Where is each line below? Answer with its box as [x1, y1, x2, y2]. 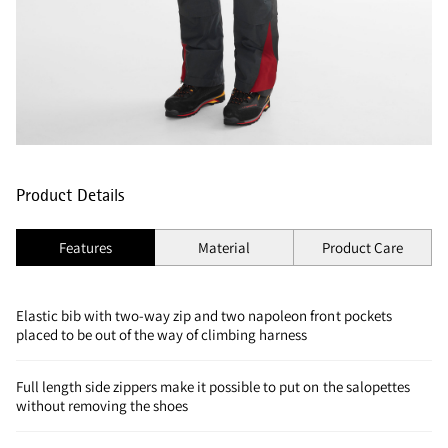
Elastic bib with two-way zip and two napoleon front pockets [16, 305, 392, 325]
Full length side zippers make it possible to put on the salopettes [16, 376, 410, 396]
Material [197, 237, 251, 257]
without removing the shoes [16, 395, 189, 415]
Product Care [321, 237, 403, 257]
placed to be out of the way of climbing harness [16, 324, 308, 344]
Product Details [16, 183, 125, 206]
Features [59, 237, 113, 257]
